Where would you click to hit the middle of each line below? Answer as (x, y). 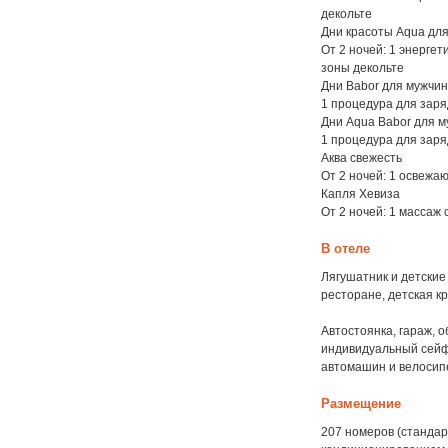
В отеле (346, 248)
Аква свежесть (362, 158)
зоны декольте (363, 68)
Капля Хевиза (361, 194)
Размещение (361, 403)
